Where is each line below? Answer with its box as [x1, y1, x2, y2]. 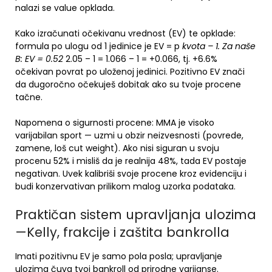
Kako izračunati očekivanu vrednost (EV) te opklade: [15, 27, 236, 39]
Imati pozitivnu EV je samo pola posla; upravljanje [15, 250, 222, 262]
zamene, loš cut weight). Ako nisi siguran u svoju [15, 142, 219, 154]
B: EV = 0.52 [15, 53, 66, 65]
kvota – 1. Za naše [182, 40, 256, 52]
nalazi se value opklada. [15, 2, 115, 14]
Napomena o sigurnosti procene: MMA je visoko [15, 117, 214, 129]
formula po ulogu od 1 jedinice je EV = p [15, 40, 182, 52]
